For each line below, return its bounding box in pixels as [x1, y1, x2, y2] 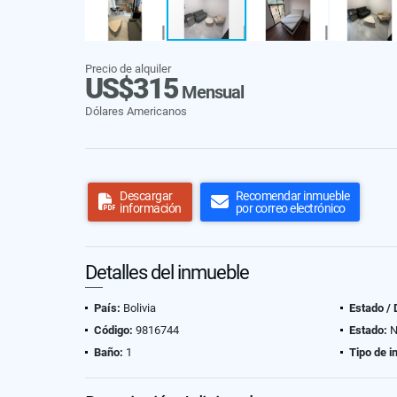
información [120, 201, 182, 215]
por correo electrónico [235, 201, 346, 215]
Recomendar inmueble [235, 189, 349, 203]
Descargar [120, 189, 173, 203]
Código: [94, 323, 133, 337]
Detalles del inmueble [85, 261, 249, 284]
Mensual [178, 82, 244, 103]
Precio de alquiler [85, 62, 171, 75]
